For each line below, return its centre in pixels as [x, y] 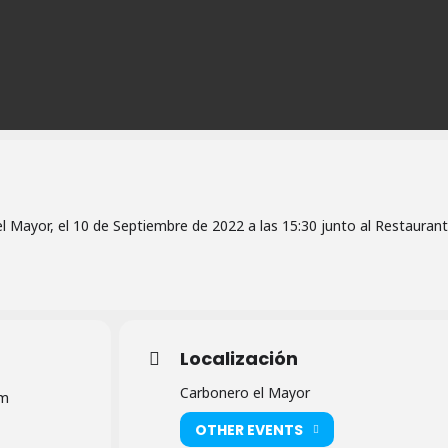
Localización [238, 359]
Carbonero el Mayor [244, 393]
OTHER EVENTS [248, 429]
